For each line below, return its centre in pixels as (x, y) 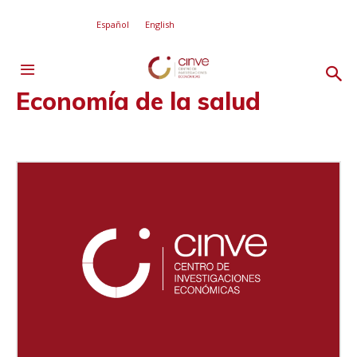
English (160, 24)
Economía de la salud (138, 101)
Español (113, 24)
